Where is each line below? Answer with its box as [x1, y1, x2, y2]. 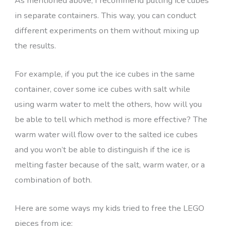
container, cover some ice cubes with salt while [14, 83, 190, 95]
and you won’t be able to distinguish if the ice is [14, 144, 190, 156]
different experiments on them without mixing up [14, 24, 199, 36]
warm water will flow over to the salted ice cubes [14, 129, 198, 141]
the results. [14, 39, 58, 51]
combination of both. [14, 174, 92, 186]
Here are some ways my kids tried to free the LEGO [14, 202, 204, 214]
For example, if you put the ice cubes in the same [14, 68, 195, 80]
